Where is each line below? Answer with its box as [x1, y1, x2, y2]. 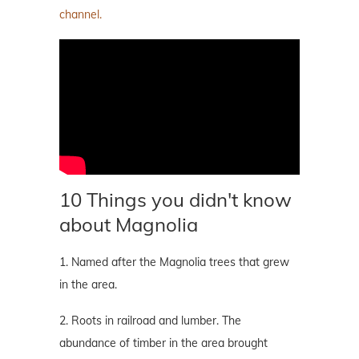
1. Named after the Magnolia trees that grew [59, 255, 289, 270]
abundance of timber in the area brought [59, 336, 268, 351]
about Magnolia [59, 212, 198, 237]
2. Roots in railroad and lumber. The [59, 313, 241, 329]
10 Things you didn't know [59, 188, 292, 212]
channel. [59, 6, 105, 22]
